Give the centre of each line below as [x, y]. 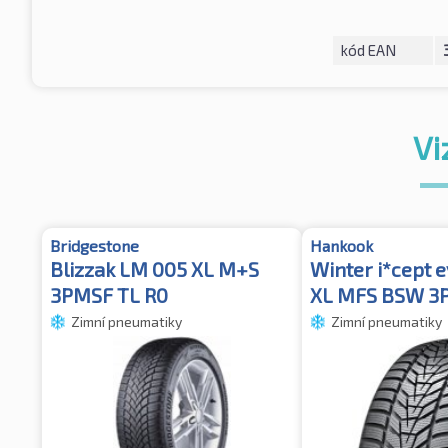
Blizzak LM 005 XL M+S [154, 268]
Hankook [341, 245]
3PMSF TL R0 [109, 294]
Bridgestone [94, 245]
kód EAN [368, 49]
